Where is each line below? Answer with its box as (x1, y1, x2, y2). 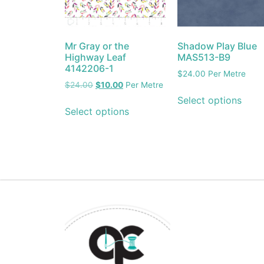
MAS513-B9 (177, 51, 230, 64)
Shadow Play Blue (177, 40, 257, 52)
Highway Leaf (65, 51, 126, 64)
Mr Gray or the (65, 40, 129, 52)
